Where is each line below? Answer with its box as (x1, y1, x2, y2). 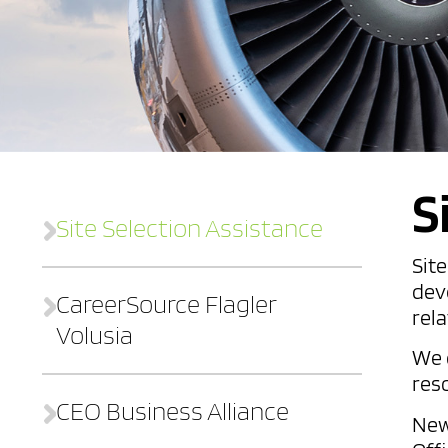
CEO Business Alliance (56, 395, 289, 426)
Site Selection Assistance (56, 212, 323, 243)
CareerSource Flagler (55, 288, 276, 319)
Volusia (55, 319, 133, 350)
